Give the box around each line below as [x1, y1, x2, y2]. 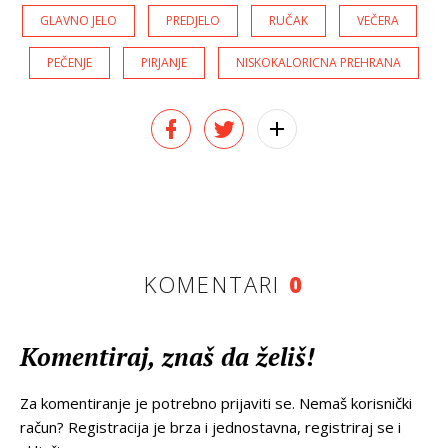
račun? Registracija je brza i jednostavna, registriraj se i [20, 417, 401, 438]
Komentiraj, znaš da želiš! [20, 340, 315, 374]
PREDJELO [165, 12, 220, 30]
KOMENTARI [143, 269, 289, 300]
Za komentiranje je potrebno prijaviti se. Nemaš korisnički [20, 393, 412, 414]
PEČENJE [47, 54, 92, 72]
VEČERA [356, 12, 399, 30]
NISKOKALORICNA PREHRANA [236, 54, 401, 72]
